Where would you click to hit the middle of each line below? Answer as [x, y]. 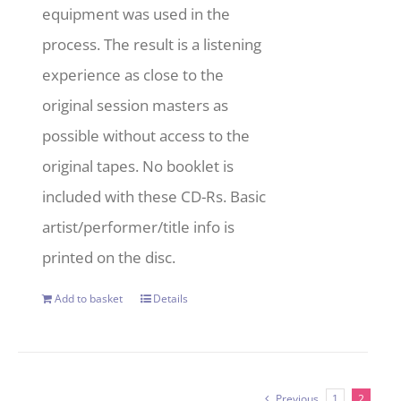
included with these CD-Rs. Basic [154, 196]
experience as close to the [133, 74]
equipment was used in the [137, 13]
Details [171, 298]
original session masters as [136, 105]
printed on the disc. [109, 257]
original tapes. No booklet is [138, 166]
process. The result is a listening [152, 44]
